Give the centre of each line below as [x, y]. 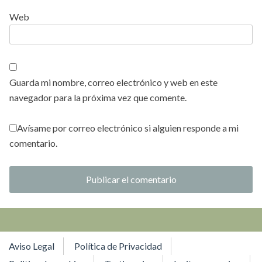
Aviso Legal [32, 246]
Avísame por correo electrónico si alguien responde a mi [128, 128]
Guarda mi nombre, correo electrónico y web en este [113, 82]
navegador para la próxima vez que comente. [98, 97]
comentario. [33, 143]
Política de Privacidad [118, 246]
